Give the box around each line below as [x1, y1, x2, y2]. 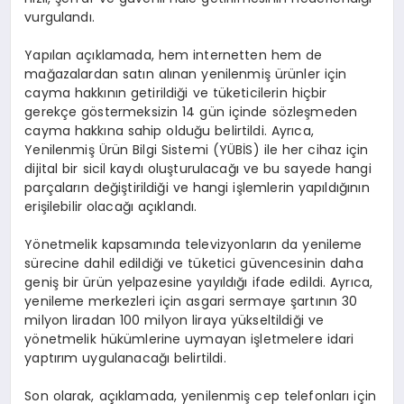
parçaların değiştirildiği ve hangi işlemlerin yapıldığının [24, 178, 370, 197]
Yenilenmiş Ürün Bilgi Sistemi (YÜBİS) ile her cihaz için [24, 140, 369, 159]
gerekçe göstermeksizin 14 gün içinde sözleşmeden [24, 102, 358, 121]
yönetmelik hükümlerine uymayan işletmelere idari [24, 329, 354, 348]
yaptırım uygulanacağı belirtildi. [24, 348, 226, 367]
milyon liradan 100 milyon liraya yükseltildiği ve [24, 310, 325, 329]
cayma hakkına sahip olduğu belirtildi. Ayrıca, [24, 121, 314, 140]
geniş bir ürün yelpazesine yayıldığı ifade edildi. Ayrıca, [24, 272, 373, 291]
